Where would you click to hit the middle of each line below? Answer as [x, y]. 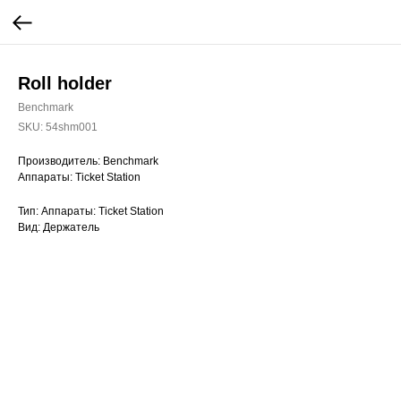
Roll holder [65, 83]
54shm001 [72, 127]
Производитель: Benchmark [88, 161]
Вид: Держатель [59, 227]
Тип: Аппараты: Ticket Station [91, 211]
